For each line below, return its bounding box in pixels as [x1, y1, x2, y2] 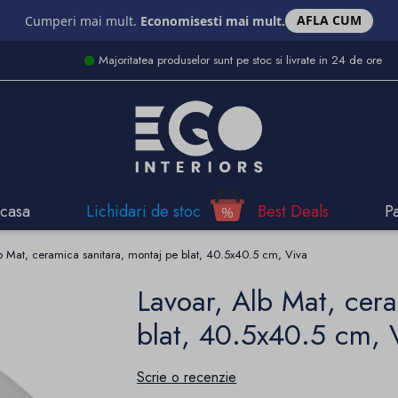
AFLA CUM [297, 12, 362, 29]
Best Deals [257, 199, 329, 223]
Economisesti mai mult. [140, 12, 285, 29]
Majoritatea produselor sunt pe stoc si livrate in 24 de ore [98, 52, 382, 69]
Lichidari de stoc [86, 199, 202, 223]
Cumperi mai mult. [25, 12, 140, 29]
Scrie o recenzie [137, 366, 237, 387]
